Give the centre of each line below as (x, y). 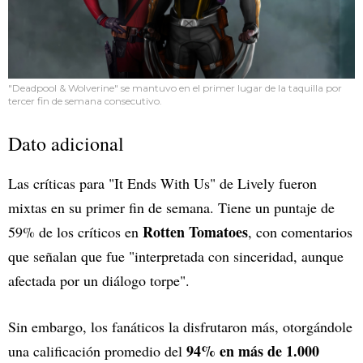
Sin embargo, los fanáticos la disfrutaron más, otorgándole (180, 326)
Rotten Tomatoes (193, 231)
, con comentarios (300, 231)
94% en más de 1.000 (253, 350)
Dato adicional (66, 143)
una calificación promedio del (97, 350)
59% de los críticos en (73, 231)
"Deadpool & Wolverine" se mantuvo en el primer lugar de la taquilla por (175, 88)
